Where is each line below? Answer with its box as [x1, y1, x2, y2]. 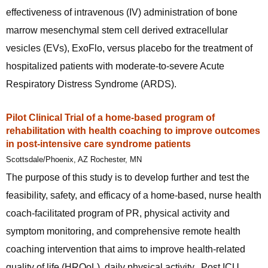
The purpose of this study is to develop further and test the [6, 172, 249, 182]
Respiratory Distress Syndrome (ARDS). [6, 79, 176, 89]
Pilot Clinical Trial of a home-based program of [6, 112, 215, 123]
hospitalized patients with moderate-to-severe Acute [6, 61, 224, 71]
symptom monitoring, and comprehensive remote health [6, 226, 240, 236]
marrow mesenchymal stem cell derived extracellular [6, 25, 228, 35]
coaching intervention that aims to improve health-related [6, 244, 245, 254]
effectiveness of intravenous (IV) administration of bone [6, 7, 237, 17]
